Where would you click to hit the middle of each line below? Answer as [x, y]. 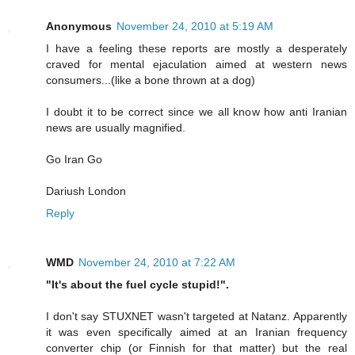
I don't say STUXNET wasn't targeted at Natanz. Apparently [197, 316]
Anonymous [79, 26]
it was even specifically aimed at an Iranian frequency [197, 332]
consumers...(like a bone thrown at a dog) [151, 80]
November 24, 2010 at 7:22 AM [157, 262]
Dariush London [86, 191]
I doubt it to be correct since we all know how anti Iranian [197, 111]
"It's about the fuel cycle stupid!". [137, 284]
